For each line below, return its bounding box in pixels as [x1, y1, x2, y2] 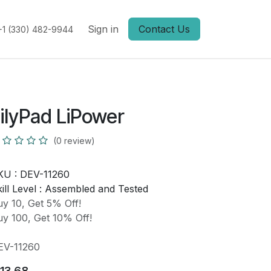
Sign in [88, 23, 119, 35]
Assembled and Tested [44, 183, 148, 195]
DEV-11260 [19, 168, 70, 180]
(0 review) [53, 135, 95, 146]
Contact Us [139, 23, 190, 35]
